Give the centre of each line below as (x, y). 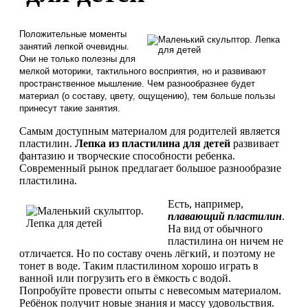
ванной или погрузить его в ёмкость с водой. (125, 278)
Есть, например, (206, 203)
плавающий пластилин (225, 216)
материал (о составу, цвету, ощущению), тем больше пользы (147, 96)
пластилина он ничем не (225, 241)
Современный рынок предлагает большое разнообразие (150, 168)
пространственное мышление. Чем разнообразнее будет (137, 83)
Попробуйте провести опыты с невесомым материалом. (150, 290)
